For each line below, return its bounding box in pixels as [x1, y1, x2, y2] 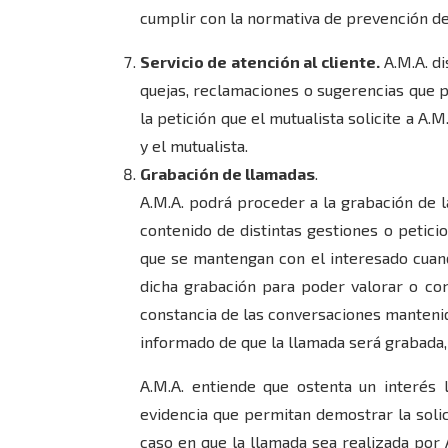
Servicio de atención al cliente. [140, 52, 380, 71]
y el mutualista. [140, 136, 248, 155]
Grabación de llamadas [140, 164, 315, 183]
